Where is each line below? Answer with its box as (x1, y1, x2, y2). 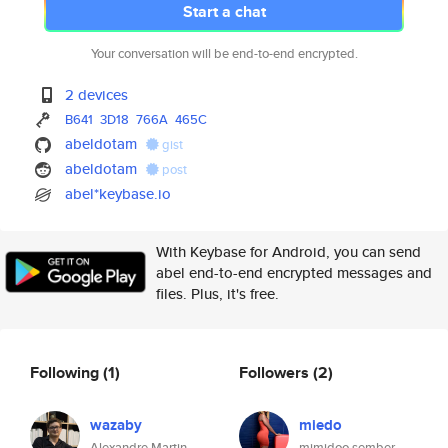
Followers (239, 360, 313, 384)
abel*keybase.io (65, 183, 172, 204)
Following (30, 360, 103, 384)
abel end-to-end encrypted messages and (156, 262, 432, 283)
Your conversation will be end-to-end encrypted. (90, 44, 358, 63)
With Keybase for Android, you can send (156, 241, 421, 262)
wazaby (90, 414, 142, 436)
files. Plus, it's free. (156, 283, 279, 304)
